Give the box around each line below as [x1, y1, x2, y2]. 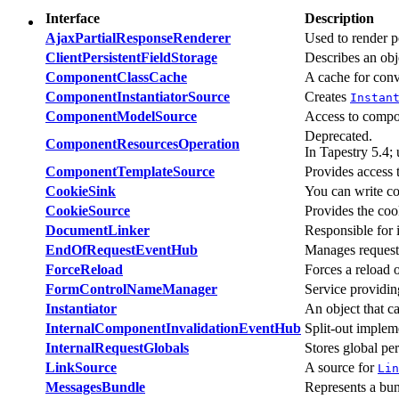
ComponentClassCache [45, 69, 187, 85]
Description [305, 10, 374, 26]
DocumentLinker [45, 222, 150, 238]
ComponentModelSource [45, 108, 197, 124]
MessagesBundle [45, 379, 145, 395]
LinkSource [45, 359, 117, 375]
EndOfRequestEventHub [45, 241, 198, 257]
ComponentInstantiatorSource [45, 88, 230, 104]
